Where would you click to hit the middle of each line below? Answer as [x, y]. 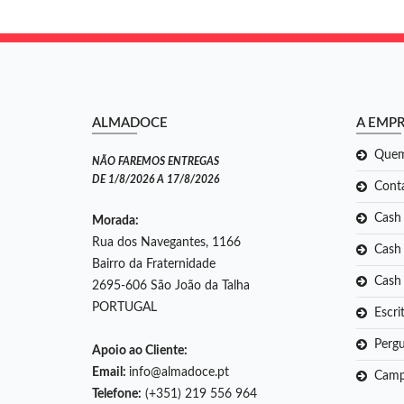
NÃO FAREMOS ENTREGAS [156, 162]
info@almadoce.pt [179, 373]
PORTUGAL [124, 308]
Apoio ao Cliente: [141, 351]
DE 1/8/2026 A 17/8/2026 [156, 180]
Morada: [115, 221]
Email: [110, 373]
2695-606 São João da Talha [171, 286]
